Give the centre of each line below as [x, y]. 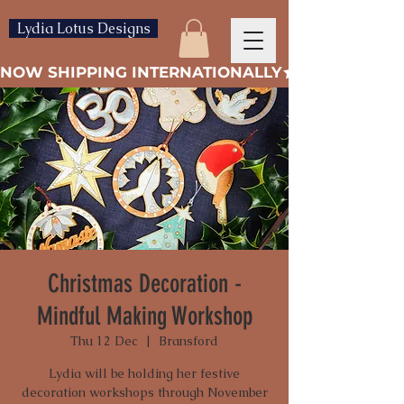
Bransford [188, 341]
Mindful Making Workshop [144, 317]
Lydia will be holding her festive [144, 374]
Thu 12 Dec [104, 341]
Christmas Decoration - [144, 284]
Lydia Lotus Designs [83, 28]
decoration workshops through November [144, 393]
